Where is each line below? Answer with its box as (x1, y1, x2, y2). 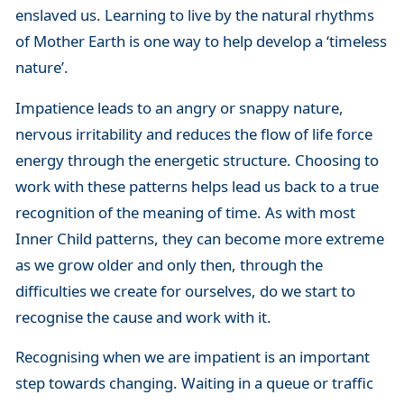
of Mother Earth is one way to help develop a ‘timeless (14, 31, 387, 52)
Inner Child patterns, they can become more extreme (14, 227, 384, 249)
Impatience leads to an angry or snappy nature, (14, 96, 344, 118)
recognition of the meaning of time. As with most (14, 201, 355, 223)
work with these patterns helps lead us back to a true (14, 175, 379, 197)
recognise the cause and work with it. (14, 306, 271, 327)
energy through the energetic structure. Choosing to (14, 149, 379, 170)
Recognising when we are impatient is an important (14, 345, 370, 367)
